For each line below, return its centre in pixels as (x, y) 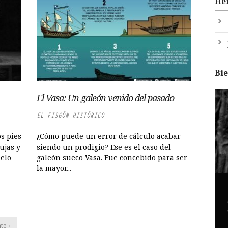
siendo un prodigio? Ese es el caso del (104, 147)
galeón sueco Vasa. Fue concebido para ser (112, 158)
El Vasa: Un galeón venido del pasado (106, 98)
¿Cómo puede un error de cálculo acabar (109, 136)
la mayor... (54, 168)
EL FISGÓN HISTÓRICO (71, 115)
